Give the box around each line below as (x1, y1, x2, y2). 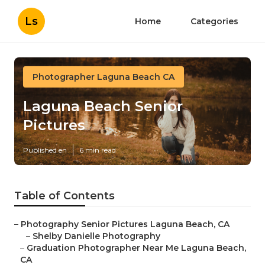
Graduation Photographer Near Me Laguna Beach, (27, 243, 246, 254)
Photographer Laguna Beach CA (33, 72, 174, 82)
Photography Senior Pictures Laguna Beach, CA (21, 219, 230, 230)
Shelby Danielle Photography (33, 231, 160, 242)
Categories (190, 16, 238, 27)
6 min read (79, 146, 116, 155)
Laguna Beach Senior (23, 98, 183, 115)
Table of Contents (14, 189, 115, 203)
